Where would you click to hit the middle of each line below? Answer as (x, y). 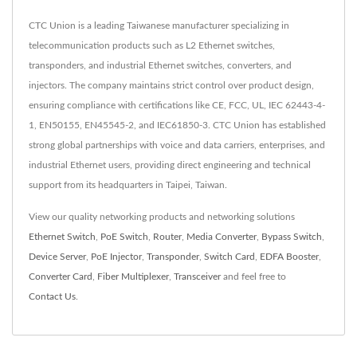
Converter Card (61, 277)
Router (167, 237)
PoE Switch (124, 237)
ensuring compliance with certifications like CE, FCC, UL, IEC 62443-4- (177, 106)
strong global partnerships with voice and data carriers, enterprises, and (177, 145)
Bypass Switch (292, 237)
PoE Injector (116, 257)
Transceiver (197, 277)
